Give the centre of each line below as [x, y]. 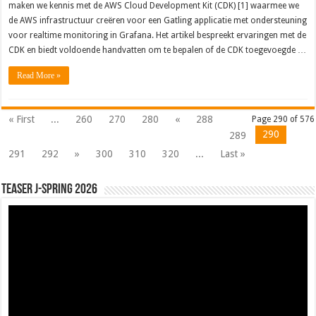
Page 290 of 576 [283, 120]
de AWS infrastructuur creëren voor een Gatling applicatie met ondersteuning [158, 21]
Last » [233, 154]
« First [22, 120]
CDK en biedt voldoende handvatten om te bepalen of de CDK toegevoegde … [158, 50]
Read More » [39, 76]
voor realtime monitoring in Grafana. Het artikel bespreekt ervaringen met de [158, 36]
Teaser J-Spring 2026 [50, 190]
